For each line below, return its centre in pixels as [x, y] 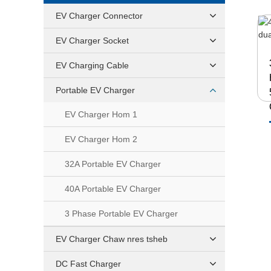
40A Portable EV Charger [113, 189]
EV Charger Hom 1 [101, 114]
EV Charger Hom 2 [101, 139]
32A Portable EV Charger [113, 164]
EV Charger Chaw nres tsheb [112, 239]
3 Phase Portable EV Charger [121, 214]
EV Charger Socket [92, 41]
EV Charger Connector [99, 16]
